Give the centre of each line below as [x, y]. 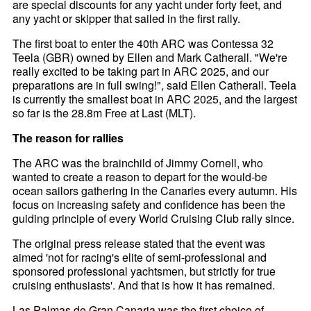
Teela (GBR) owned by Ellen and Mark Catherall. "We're [150, 58]
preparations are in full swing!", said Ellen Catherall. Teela [155, 85]
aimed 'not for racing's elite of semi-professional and [140, 258]
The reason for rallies [68, 138]
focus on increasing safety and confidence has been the [149, 205]
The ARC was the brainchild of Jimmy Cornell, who [138, 163]
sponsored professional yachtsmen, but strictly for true [144, 271]
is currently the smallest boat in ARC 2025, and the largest [155, 99]
